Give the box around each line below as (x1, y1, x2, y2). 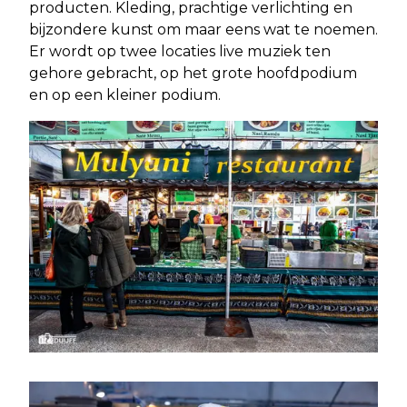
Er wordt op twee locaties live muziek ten (29, 42, 331, 60)
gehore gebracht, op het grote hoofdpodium (29, 64, 357, 82)
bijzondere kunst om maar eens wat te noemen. (29, 20, 378, 38)
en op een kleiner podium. (29, 85, 221, 104)
